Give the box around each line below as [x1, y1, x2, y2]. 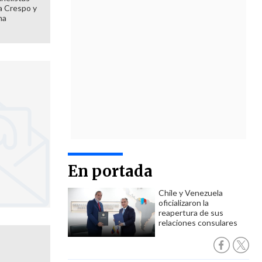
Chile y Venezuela [158, 188, 223, 198]
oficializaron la [158, 198, 209, 208]
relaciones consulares [158, 218, 237, 227]
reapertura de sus [158, 208, 223, 218]
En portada [68, 161, 153, 181]
